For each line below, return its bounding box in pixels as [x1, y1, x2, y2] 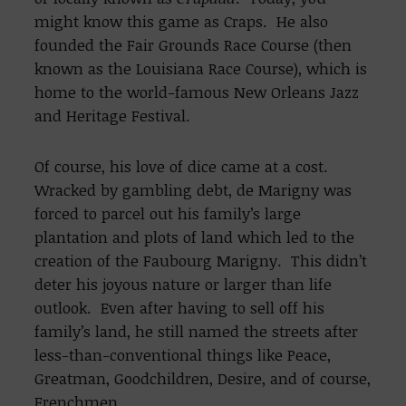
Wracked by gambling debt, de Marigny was [34, 179, 353, 201]
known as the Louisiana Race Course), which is [34, 58, 368, 80]
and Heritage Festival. [34, 105, 191, 127]
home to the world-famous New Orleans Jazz [34, 82, 360, 103]
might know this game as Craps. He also [34, 11, 329, 33]
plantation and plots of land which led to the [34, 227, 355, 248]
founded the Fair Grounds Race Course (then [34, 34, 353, 56]
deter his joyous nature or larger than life [34, 274, 333, 295]
